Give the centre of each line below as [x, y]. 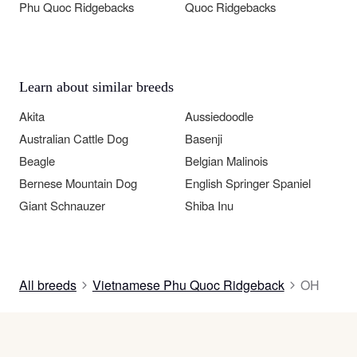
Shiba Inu [209, 206]
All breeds [48, 285]
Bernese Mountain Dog [78, 183]
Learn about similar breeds [96, 87]
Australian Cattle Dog [74, 139]
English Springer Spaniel [248, 183]
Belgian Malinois [226, 161]
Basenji [204, 139]
